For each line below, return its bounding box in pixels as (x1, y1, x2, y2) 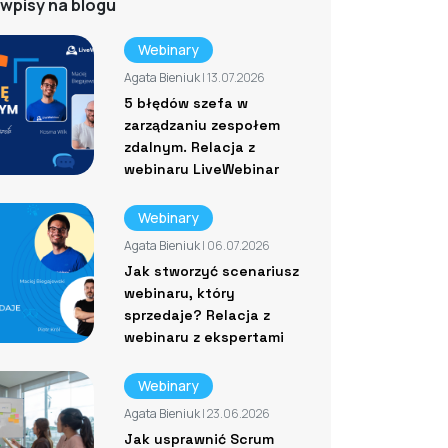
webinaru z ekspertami (123, 327, 284, 346)
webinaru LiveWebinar (123, 159, 279, 178)
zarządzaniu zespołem (123, 115, 280, 134)
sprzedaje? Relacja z (123, 305, 270, 324)
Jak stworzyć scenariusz (123, 261, 299, 280)
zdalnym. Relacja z (123, 137, 255, 156)
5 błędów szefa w (123, 93, 248, 112)
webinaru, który (123, 283, 235, 302)
